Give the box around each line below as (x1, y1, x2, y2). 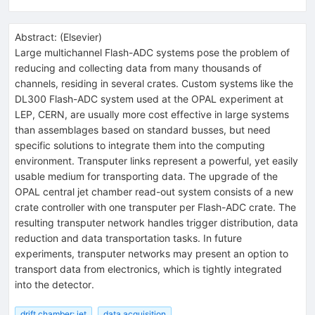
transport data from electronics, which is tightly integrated (15, 262, 282, 275)
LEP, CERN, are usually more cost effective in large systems (15, 108, 289, 120)
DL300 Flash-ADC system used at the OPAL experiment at (15, 92, 283, 105)
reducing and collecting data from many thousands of (15, 61, 262, 74)
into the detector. (15, 278, 94, 290)
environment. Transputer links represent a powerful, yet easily (15, 154, 298, 167)
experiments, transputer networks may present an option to (15, 247, 288, 259)
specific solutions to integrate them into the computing (15, 139, 265, 151)
